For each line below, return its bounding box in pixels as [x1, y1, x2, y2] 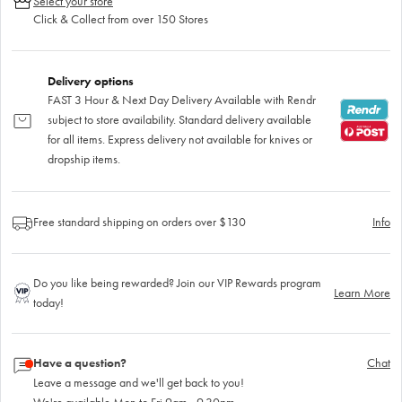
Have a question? [33, 354, 127, 371]
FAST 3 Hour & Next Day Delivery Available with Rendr [48, 92, 316, 108]
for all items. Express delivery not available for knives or [48, 131, 312, 147]
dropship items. [48, 151, 120, 167]
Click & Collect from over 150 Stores [33, 11, 208, 27]
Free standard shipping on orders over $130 [33, 214, 246, 230]
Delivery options [48, 73, 134, 89]
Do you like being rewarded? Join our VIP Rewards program [33, 275, 321, 291]
